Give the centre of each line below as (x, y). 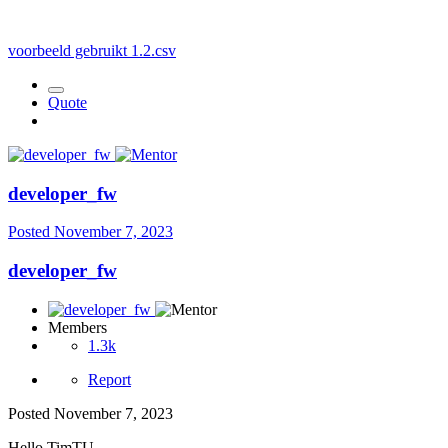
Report (109, 379)
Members (77, 327)
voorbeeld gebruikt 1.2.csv (92, 50)
